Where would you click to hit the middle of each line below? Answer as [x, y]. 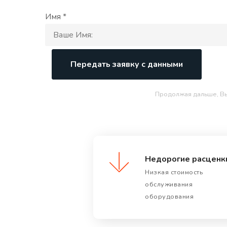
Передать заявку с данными [126, 65]
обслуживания [169, 184]
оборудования [169, 196]
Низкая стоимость [174, 172]
